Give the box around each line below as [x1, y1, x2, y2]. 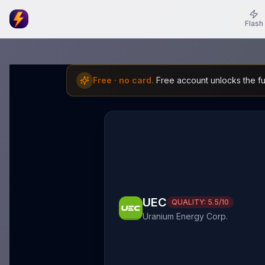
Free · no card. [93, 75, 154, 85]
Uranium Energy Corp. [143, 211, 228, 221]
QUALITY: [172, 198, 208, 206]
